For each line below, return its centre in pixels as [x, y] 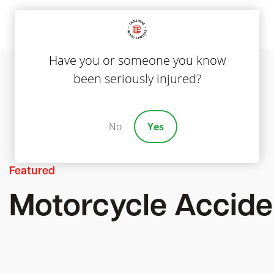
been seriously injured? [137, 79]
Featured [32, 171]
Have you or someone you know [137, 60]
